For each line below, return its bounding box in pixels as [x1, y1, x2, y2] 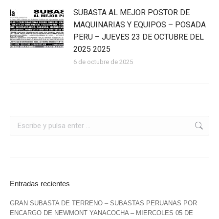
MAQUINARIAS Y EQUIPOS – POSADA [73, 20, 206, 30]
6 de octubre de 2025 [73, 58, 133, 66]
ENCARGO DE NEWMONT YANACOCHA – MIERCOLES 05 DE [10, 209, 193, 217]
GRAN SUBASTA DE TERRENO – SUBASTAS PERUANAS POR [10, 199, 197, 207]
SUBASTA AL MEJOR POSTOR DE [73, 8, 190, 18]
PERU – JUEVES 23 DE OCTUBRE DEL [73, 32, 204, 42]
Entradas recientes [10, 179, 70, 188]
